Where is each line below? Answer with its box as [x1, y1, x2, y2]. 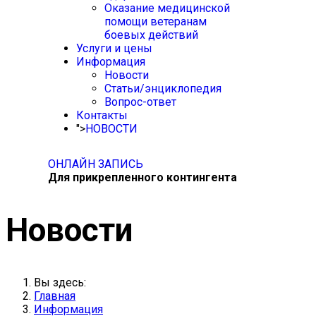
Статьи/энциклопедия [104, 82, 221, 95]
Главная [34, 289, 75, 303]
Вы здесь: [34, 276, 92, 290]
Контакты [76, 109, 128, 122]
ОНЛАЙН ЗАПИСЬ [48, 157, 143, 171]
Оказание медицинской [104, 1, 230, 15]
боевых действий [104, 28, 198, 42]
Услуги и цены [76, 42, 152, 55]
